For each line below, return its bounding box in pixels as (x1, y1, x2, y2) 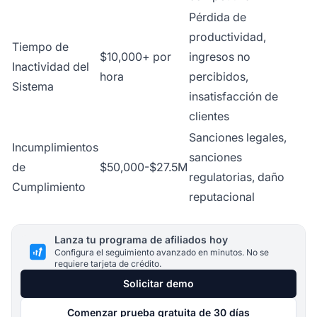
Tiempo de (12, 40, 69, 54)
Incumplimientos (12, 140, 98, 155)
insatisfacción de (189, 89, 278, 104)
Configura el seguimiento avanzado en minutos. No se (54, 247, 269, 258)
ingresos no (189, 50, 250, 64)
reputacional (189, 190, 255, 204)
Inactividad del (12, 59, 89, 74)
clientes (189, 109, 229, 124)
